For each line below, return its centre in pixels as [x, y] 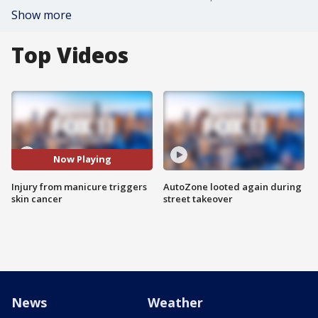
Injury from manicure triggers [79, 186]
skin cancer [37, 198]
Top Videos [70, 55]
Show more [42, 15]
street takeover [198, 198]
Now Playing [82, 159]
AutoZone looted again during [232, 186]
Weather [175, 302]
